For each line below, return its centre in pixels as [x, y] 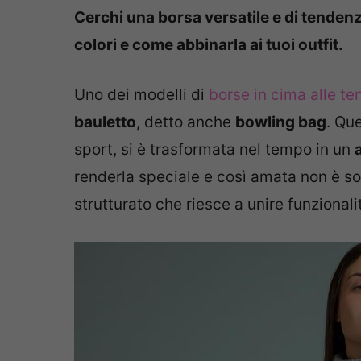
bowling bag [281, 122]
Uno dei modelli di [141, 95]
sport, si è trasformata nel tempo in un [214, 149]
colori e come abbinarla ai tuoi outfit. [209, 44]
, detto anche [186, 122]
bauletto [105, 122]
